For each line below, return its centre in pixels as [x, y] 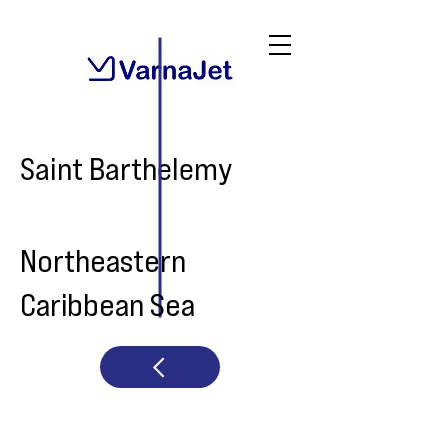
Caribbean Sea [107, 303]
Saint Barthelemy [126, 167]
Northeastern [103, 259]
